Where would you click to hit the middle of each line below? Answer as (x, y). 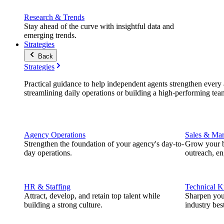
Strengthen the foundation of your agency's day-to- (104, 144)
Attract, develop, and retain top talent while (92, 196)
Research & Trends (54, 17)
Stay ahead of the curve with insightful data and (99, 26)
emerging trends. (50, 35)
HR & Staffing (47, 187)
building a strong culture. (63, 205)
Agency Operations (55, 135)
